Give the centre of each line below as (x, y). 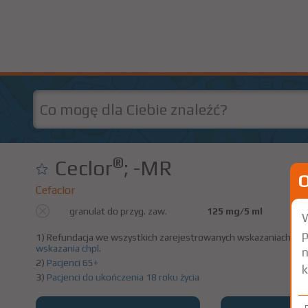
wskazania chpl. (68, 248)
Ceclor (84, 168)
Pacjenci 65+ (73, 263)
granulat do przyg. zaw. (118, 211)
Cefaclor (55, 190)
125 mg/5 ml (235, 211)
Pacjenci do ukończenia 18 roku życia (123, 277)
